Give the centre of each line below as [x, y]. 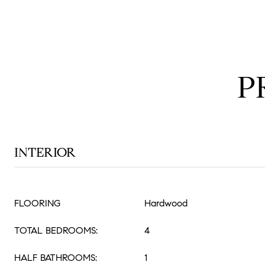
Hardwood [166, 203]
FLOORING [37, 203]
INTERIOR [45, 152]
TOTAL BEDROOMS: [56, 230]
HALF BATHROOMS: [56, 258]
